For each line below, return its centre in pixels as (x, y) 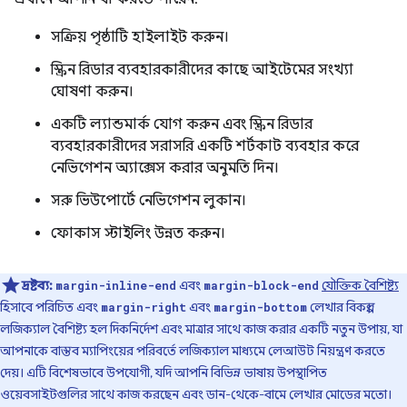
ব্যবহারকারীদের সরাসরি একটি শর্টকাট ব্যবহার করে (205, 146)
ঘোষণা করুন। (92, 92)
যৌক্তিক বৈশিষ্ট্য (360, 285)
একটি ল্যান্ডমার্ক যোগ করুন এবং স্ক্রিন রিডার (182, 124)
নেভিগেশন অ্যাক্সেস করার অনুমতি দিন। (165, 168)
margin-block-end (261, 285)
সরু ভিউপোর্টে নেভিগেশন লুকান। (149, 201)
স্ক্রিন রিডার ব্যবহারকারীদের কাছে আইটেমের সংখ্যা (202, 70)
